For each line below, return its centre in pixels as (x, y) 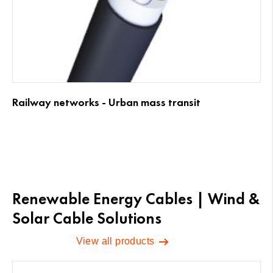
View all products (116, 241)
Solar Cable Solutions (87, 218)
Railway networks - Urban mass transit (106, 102)
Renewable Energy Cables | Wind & (136, 198)
